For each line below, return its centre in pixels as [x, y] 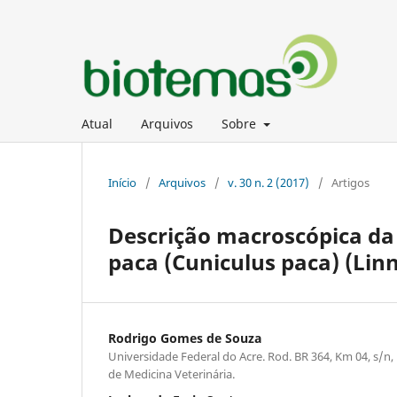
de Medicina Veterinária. [171, 374]
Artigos [350, 182]
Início [122, 182]
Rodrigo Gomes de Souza [185, 338]
